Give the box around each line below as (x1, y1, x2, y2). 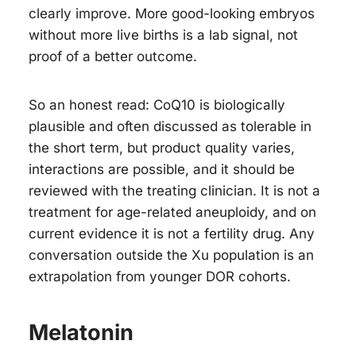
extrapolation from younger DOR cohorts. (29, 268, 291, 284)
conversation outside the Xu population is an (29, 246, 314, 263)
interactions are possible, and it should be (29, 161, 295, 177)
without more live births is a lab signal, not (29, 26, 298, 43)
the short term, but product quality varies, (29, 139, 295, 156)
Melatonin (29, 319, 133, 346)
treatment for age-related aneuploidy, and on (29, 203, 316, 220)
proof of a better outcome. (29, 48, 197, 64)
